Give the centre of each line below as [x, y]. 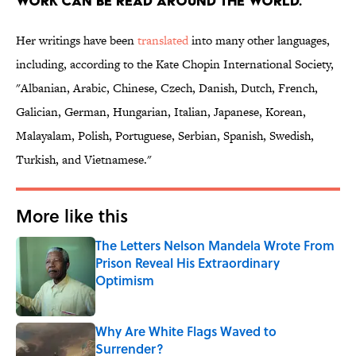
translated [163, 41]
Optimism [125, 281]
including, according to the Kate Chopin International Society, [175, 64]
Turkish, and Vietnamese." [84, 160]
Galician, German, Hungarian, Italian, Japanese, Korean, [161, 112]
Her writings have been [77, 41]
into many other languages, [259, 41]
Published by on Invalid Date [159, 296]
